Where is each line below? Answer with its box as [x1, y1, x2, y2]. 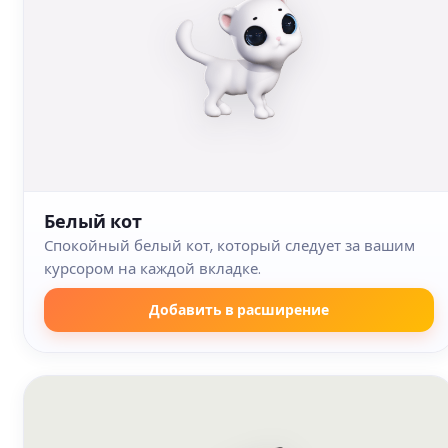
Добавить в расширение [149, 299, 329, 320]
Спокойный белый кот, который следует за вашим [44, 235, 415, 257]
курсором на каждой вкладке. [44, 258, 261, 280]
